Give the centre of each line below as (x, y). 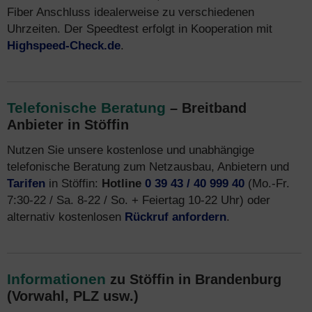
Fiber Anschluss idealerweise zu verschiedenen (131, 12)
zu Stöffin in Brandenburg (194, 279)
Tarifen (26, 183)
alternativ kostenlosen (66, 217)
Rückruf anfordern (175, 217)
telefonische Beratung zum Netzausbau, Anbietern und (148, 166)
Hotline (122, 183)
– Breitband (206, 108)
